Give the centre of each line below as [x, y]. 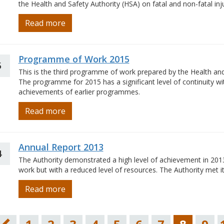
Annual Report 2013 [61, 147]
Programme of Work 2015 [74, 59]
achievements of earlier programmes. [79, 92]
